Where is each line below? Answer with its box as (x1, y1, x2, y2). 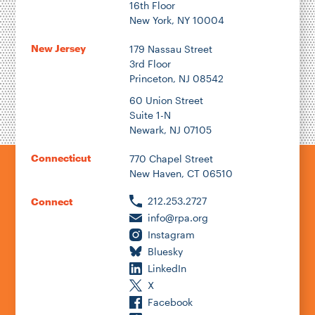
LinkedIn (147, 262, 186, 275)
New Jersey (30, 42, 86, 55)
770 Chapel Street (129, 153, 213, 165)
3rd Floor (129, 58, 171, 70)
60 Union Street (129, 94, 203, 107)
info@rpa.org (147, 212, 208, 224)
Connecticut (30, 152, 91, 165)
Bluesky (147, 245, 183, 258)
